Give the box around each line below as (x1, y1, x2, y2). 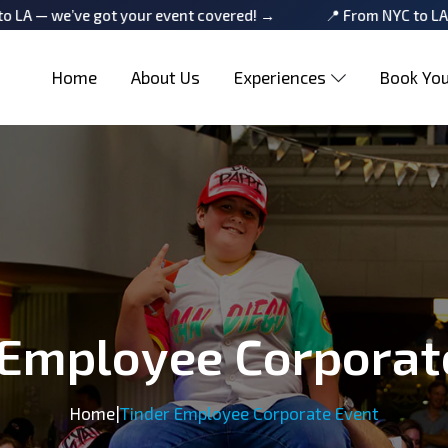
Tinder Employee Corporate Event (119, 403, 379, 423)
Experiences (234, 67, 326, 87)
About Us (131, 67, 200, 87)
